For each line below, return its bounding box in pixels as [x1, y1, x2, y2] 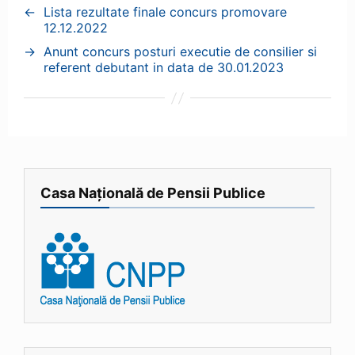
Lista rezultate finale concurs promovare [44, 4, 287, 20]
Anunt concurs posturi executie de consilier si [44, 44, 317, 59]
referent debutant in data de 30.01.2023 [44, 59, 284, 75]
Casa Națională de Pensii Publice [40, 185, 265, 201]
